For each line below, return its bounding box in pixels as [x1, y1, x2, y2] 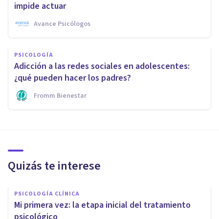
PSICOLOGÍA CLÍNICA [14, 189, 80, 198]
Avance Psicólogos [34, 19, 90, 29]
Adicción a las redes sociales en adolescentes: [14, 60, 190, 72]
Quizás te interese [8, 157, 101, 175]
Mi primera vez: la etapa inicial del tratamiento [14, 198, 191, 211]
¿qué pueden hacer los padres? [14, 71, 131, 84]
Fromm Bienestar [34, 90, 87, 101]
